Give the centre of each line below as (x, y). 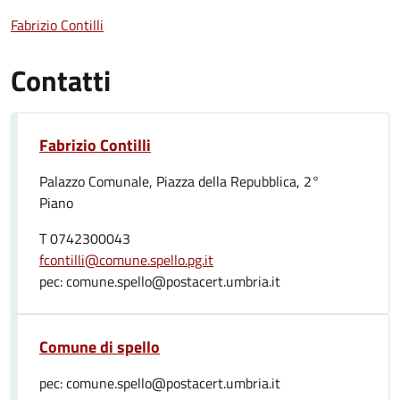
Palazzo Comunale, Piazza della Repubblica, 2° (179, 181)
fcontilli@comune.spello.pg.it (126, 260)
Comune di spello (100, 347)
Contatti (61, 80)
